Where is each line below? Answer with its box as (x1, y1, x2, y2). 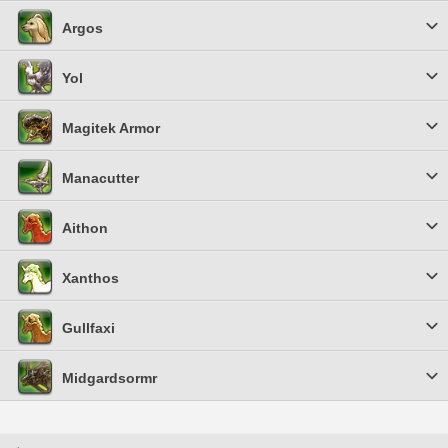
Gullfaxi (62, 320, 115, 336)
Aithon (62, 220, 108, 236)
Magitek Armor (62, 120, 160, 136)
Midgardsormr (62, 370, 157, 386)
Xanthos (62, 270, 119, 286)
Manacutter (62, 170, 139, 186)
